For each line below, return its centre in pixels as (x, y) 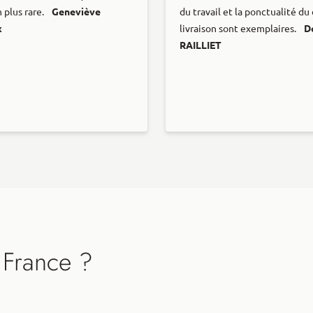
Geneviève (76, 12)
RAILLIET (201, 45)
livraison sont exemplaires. (239, 28)
